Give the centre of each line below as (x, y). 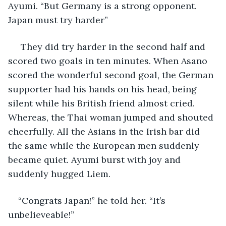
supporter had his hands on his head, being (104, 89)
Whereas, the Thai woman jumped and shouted (112, 117)
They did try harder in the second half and (113, 46)
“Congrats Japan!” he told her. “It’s (93, 200)
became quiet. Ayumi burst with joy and (96, 159)
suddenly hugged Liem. (59, 174)
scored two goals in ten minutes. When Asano (109, 61)
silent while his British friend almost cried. (103, 103)
